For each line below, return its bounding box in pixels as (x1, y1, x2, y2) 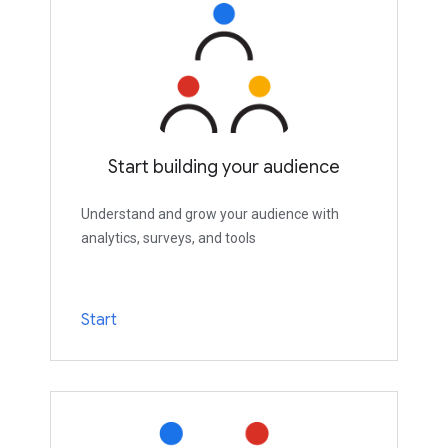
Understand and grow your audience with (81, 206, 339, 223)
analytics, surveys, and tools (81, 230, 256, 247)
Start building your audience (108, 156, 340, 179)
